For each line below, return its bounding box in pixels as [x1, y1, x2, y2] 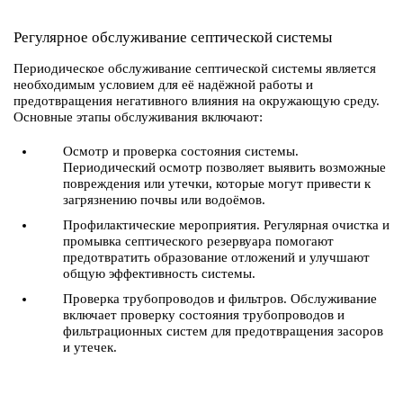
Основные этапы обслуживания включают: [13, 110, 263, 124]
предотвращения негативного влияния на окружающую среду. [13, 94, 380, 108]
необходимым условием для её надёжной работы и [13, 77, 313, 92]
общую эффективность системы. [63, 266, 255, 281]
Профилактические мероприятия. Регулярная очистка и [63, 218, 390, 232]
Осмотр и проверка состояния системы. [63, 144, 299, 158]
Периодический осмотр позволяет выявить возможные [63, 160, 386, 175]
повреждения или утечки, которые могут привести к [63, 176, 371, 191]
